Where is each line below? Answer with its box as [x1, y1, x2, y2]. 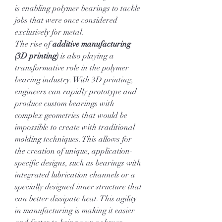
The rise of [15, 39, 53, 49]
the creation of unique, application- [15, 146, 133, 156]
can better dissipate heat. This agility [15, 194, 137, 204]
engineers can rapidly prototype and [15, 87, 137, 97]
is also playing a [58, 51, 114, 61]
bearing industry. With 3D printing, [15, 75, 133, 85]
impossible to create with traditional [15, 122, 135, 132]
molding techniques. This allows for [15, 134, 132, 144]
